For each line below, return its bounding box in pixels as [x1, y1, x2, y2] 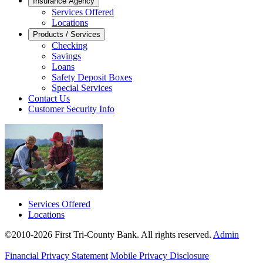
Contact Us [28, 93, 70, 103]
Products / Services [33, 30, 100, 39]
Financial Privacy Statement [5, 251, 108, 261]
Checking [52, 41, 87, 50]
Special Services [52, 83, 112, 93]
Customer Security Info [28, 104, 114, 114]
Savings [52, 51, 81, 61]
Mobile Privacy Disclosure [110, 251, 209, 261]
